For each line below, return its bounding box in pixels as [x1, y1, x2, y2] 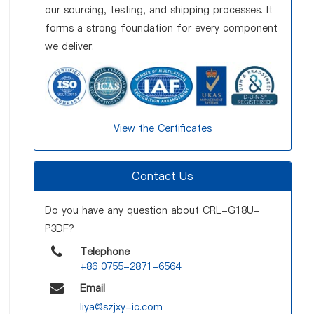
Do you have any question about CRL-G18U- [45, 203, 260, 218]
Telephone [80, 245, 130, 259]
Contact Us [132, 168, 193, 184]
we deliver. [45, 39, 94, 53]
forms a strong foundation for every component [45, 21, 278, 35]
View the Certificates [114, 121, 212, 136]
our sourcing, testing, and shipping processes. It [45, 3, 273, 17]
